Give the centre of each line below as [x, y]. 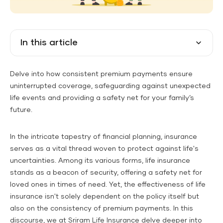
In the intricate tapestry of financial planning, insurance [104, 137]
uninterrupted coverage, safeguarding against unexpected [110, 86]
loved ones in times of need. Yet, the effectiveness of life [108, 185]
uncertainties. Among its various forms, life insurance [100, 161]
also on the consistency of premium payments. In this [102, 209]
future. [21, 110]
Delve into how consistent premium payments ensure [101, 74]
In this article [49, 43]
